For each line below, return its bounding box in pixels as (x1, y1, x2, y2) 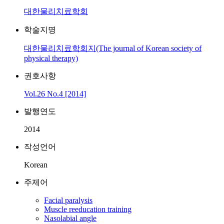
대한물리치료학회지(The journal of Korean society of (24, 44, 201, 52)
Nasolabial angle (44, 214, 96, 222)
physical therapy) (24, 54, 78, 62)
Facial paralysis (44, 196, 92, 204)
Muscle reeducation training (44, 205, 131, 213)
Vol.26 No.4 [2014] (24, 89, 86, 98)
